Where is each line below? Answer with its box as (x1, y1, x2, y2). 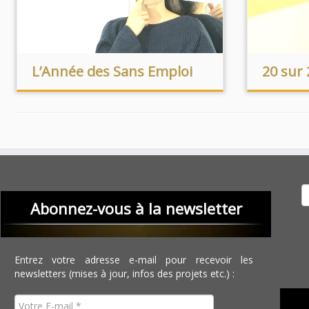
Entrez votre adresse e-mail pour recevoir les (14, 253, 254, 266)
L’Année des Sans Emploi (31, 62, 192, 81)
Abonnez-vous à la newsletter (30, 198, 242, 219)
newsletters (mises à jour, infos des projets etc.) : (14, 267, 235, 280)
